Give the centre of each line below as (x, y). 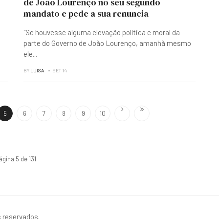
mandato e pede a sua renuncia (86, 13)
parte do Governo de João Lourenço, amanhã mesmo (107, 43)
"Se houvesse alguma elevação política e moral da (102, 32)
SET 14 (60, 70)
